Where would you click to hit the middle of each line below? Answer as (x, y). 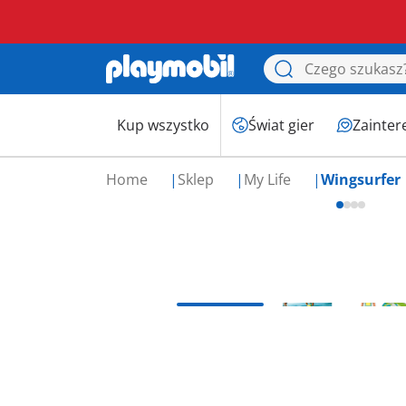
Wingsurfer (361, 179)
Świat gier (281, 125)
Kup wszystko (163, 125)
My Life (269, 179)
